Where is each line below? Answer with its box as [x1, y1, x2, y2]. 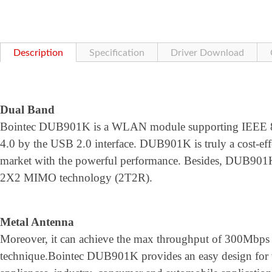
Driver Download [171, 48, 244, 58]
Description [13, 48, 63, 58]
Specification [89, 48, 144, 58]
